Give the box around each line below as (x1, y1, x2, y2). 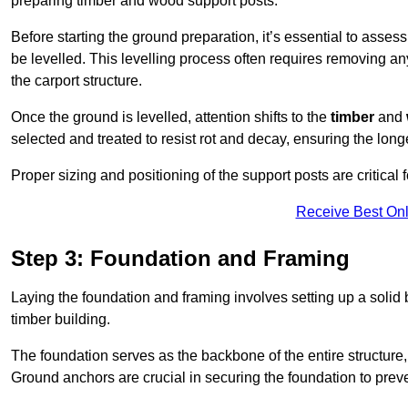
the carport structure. (11, 73, 142, 89)
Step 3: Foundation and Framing (11, 246, 350, 271)
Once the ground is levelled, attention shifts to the (11, 109, 331, 126)
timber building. (11, 311, 110, 328)
